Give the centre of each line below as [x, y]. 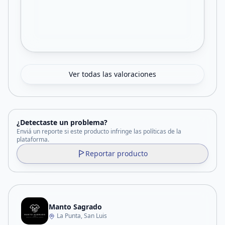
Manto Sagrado [75, 207]
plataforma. [33, 139]
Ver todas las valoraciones [113, 74]
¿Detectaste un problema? [62, 122]
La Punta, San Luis [82, 216]
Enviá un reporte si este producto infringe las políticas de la [99, 131]
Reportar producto [117, 153]
